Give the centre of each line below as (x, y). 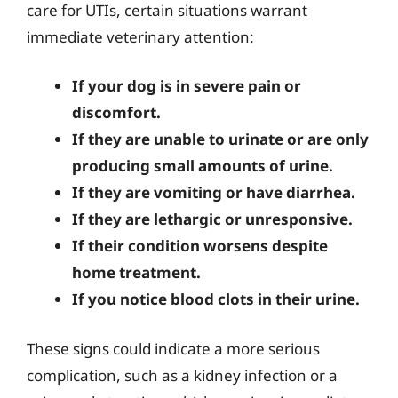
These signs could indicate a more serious (173, 348)
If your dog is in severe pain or (187, 86)
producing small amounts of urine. (203, 166)
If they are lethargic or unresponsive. (212, 219)
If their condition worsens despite (200, 246)
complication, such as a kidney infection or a (182, 375)
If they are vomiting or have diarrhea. (214, 192)
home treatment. (136, 272)
